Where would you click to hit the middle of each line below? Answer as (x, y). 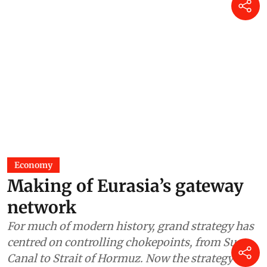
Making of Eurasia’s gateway (125, 186)
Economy (33, 165)
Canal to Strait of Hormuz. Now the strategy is (126, 259)
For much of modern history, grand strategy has (131, 226)
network (42, 208)
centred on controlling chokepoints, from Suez (127, 243)
